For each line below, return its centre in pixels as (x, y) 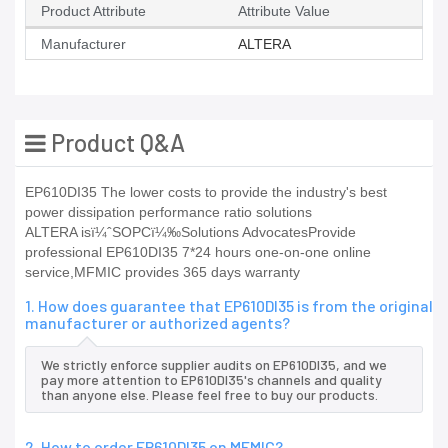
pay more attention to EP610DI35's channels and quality (211, 380)
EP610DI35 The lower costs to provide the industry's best (206, 192)
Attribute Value (284, 11)
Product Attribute (93, 11)
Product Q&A (115, 143)
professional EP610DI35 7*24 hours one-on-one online (198, 252)
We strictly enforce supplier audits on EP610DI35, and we (214, 365)
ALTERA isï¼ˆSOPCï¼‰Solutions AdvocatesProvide (190, 232)
